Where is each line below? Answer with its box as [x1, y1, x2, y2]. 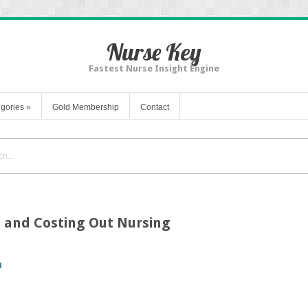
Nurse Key [107, 37, 201, 67]
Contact [140, 102, 169, 112]
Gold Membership [52, 102, 119, 112]
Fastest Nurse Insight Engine [89, 63, 219, 74]
